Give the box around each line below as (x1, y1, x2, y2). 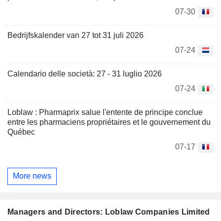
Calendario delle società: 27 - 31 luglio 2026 (7, 69, 162, 78)
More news (13, 172, 51, 181)
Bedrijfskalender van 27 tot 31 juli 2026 (7, 31, 144, 39)
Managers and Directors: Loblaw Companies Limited (7, 208, 210, 217)
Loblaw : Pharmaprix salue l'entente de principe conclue (7, 108, 203, 116)
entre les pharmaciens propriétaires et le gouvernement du (7, 117, 211, 126)
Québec (7, 127, 35, 136)
